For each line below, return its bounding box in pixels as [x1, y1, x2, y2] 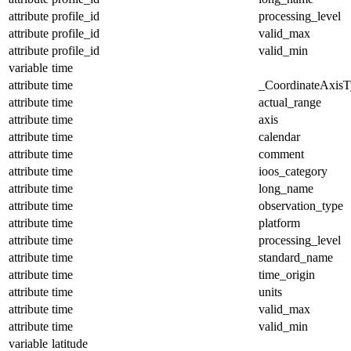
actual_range [259, 95, 321, 109]
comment [259, 147, 304, 161]
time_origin [259, 267, 315, 281]
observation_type [259, 198, 343, 212]
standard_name [259, 250, 333, 264]
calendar [259, 129, 300, 143]
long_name [259, 181, 313, 195]
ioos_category [259, 164, 327, 178]
